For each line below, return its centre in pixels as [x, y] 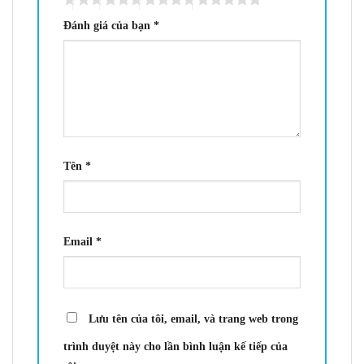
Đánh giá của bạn [108, 26]
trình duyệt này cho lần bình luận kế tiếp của [175, 346]
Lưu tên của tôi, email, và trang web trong [193, 318]
